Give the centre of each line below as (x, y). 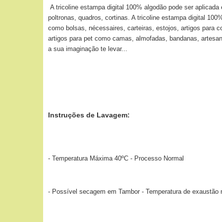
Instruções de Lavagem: (89, 115)
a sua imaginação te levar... (88, 49)
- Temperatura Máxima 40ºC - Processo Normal (116, 158)
